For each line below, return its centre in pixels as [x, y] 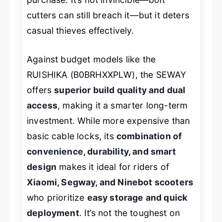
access [42, 105]
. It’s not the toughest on [130, 213]
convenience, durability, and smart [101, 151]
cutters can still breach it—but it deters [108, 15]
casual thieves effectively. [81, 31]
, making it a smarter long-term [123, 105]
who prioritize [57, 197]
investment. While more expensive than [109, 120]
